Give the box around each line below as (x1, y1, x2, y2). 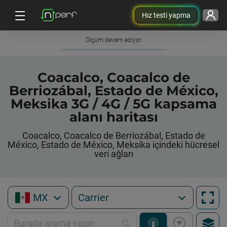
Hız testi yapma (141, 11, 191, 19)
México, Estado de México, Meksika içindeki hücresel (8, 139, 219, 150)
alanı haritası (69, 109, 158, 125)
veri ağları (94, 148, 133, 159)
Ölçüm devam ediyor (86, 36, 141, 44)
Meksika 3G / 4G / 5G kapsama (10, 96, 217, 112)
